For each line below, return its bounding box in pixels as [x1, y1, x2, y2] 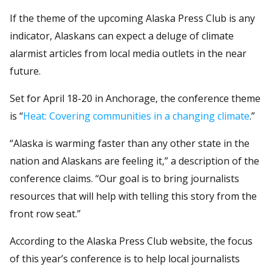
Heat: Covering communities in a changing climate [23, 109, 250, 123]
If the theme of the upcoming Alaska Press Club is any [10, 11, 255, 25]
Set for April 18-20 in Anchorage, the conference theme [10, 91, 260, 105]
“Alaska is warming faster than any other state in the [10, 136, 250, 150]
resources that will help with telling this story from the [10, 189, 257, 203]
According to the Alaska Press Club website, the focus [10, 234, 253, 248]
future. [10, 64, 41, 78]
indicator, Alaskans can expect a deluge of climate [10, 29, 234, 42]
